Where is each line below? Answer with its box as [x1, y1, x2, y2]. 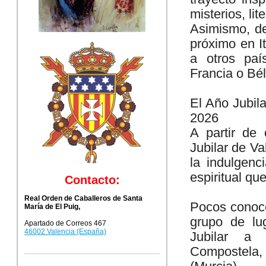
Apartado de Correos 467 [24, 219, 106, 227]
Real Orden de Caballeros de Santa [24, 194, 142, 202]
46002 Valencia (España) [24, 227, 106, 236]
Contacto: [64, 173, 120, 186]
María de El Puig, [24, 202, 80, 211]
